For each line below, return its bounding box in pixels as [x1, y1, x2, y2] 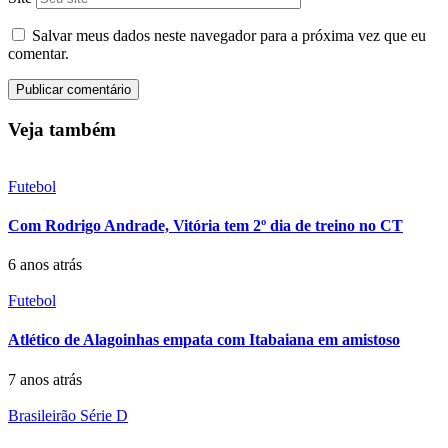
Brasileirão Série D [8, 406, 128, 424]
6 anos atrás [8, 256, 82, 274]
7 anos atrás [8, 370, 82, 388]
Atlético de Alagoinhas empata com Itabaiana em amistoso [8, 331, 400, 349]
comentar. [8, 45, 69, 63]
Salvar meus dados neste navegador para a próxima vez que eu [32, 27, 426, 45]
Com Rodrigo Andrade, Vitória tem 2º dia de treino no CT [8, 216, 403, 234]
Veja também [8, 118, 116, 140]
